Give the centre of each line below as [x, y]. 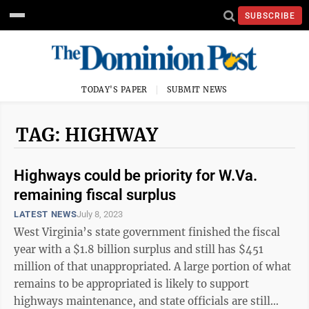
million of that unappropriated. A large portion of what [94, 267]
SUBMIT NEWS [197, 90]
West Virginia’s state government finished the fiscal [147, 232]
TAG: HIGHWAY [87, 135]
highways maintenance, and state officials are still [142, 301]
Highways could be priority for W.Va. [136, 176]
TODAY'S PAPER [114, 90]
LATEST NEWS [46, 214]
